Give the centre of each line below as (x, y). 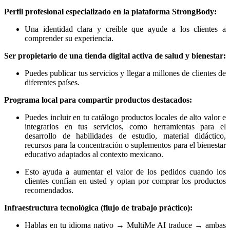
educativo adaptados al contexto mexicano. (94, 155)
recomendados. (49, 190)
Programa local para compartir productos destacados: (98, 100)
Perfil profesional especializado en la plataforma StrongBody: (110, 12)
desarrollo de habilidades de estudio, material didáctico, (125, 136)
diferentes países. (52, 83)
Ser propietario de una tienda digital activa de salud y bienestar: (115, 56)
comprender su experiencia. (69, 39)
